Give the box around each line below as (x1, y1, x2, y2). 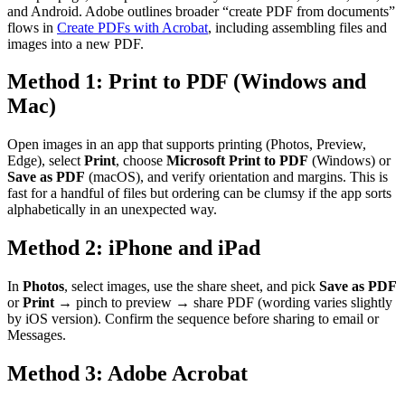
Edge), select (7, 153, 84, 169)
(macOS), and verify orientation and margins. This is (85, 169, 388, 185)
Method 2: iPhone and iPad (7, 236, 260, 260)
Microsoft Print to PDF (166, 153, 308, 169)
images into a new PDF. (7, 35, 144, 52)
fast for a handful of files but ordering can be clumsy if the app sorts (7, 185, 391, 202)
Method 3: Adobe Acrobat (7, 362, 248, 386)
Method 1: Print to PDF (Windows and (7, 70, 366, 94)
